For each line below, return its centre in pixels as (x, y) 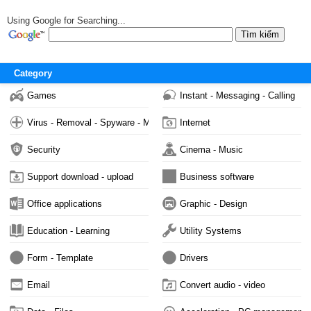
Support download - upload (81, 176)
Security (44, 149)
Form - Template (60, 258)
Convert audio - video (222, 285)
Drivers (194, 258)
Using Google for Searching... (66, 20)
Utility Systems (211, 230)
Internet (195, 122)
